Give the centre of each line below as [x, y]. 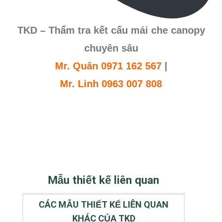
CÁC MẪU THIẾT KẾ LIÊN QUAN [104, 204]
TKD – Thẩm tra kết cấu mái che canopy [111, 30]
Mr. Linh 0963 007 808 [111, 84]
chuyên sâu [111, 48]
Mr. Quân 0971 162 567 [108, 66]
